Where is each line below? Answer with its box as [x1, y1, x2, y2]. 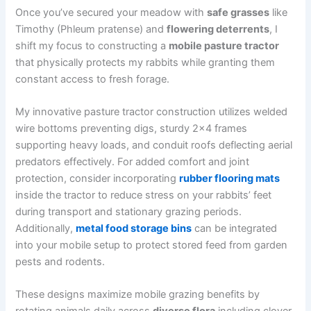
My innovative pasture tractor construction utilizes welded [15, 106, 288, 119]
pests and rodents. [15, 255, 106, 269]
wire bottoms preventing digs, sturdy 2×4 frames [15, 122, 248, 135]
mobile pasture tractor [169, 39, 280, 52]
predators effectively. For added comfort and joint [15, 155, 250, 169]
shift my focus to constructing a [15, 39, 169, 52]
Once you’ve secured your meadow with [15, 6, 208, 19]
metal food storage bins [76, 222, 192, 235]
